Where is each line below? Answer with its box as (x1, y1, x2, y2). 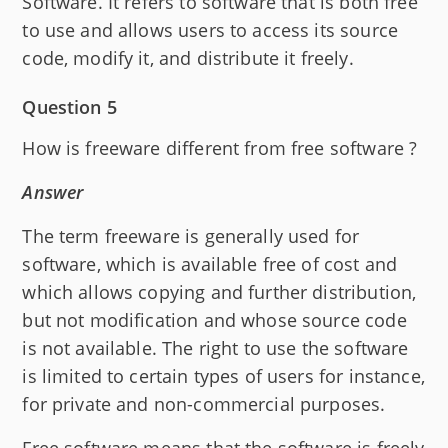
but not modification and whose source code (22, 307, 407, 332)
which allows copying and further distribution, (22, 279, 417, 304)
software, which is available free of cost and (22, 251, 398, 276)
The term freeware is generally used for (22, 223, 360, 248)
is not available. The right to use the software (22, 335, 409, 360)
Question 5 (22, 94, 117, 119)
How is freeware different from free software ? (22, 135, 418, 160)
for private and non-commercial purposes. (22, 391, 386, 416)
